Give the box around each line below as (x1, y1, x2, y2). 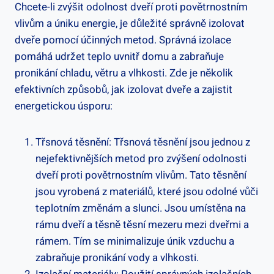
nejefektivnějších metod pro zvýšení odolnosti (35, 150, 246, 166)
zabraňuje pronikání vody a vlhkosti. (35, 250, 199, 265)
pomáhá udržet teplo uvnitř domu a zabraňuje (15, 48, 224, 64)
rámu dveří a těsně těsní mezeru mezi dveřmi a (35, 217, 249, 232)
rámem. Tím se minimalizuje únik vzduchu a (35, 233, 234, 249)
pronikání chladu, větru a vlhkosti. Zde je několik (15, 65, 233, 81)
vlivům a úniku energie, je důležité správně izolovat (15, 15, 245, 31)
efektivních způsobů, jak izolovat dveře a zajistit (15, 81, 232, 97)
